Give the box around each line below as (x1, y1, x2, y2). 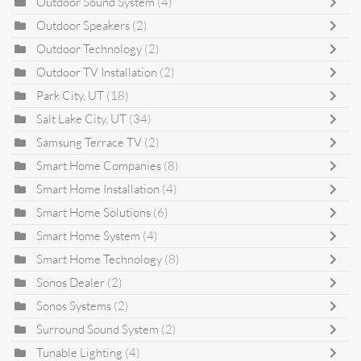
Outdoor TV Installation (36, 64, 160, 80)
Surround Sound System (36, 321, 159, 337)
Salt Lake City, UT (36, 110, 127, 127)
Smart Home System (36, 227, 140, 243)
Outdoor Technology (36, 40, 142, 56)
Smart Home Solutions (36, 204, 151, 220)
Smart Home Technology (36, 251, 162, 267)
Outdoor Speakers (36, 17, 132, 33)
